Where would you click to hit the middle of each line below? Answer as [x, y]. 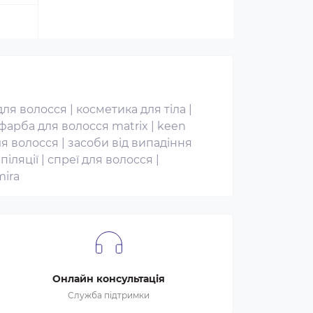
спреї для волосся [100, 160]
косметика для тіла [131, 109]
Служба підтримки [109, 295]
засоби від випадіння [130, 143]
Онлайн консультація [109, 279]
